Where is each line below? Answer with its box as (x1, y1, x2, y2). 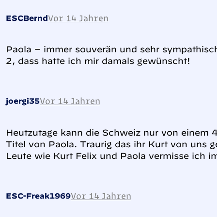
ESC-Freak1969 (6, 191, 71, 200)
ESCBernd (6, 14, 48, 23)
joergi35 (6, 96, 40, 106)
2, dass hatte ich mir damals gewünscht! (6, 56, 190, 66)
